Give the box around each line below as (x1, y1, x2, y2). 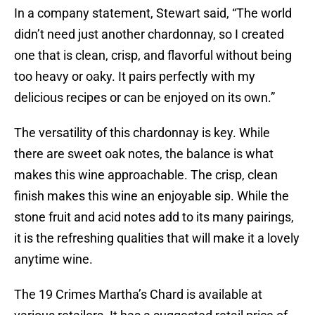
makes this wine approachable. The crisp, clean (14, 167, 278, 183)
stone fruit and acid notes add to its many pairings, (14, 210, 294, 225)
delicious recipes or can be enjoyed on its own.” (14, 90, 275, 105)
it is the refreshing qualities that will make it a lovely (14, 231, 300, 246)
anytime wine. (14, 252, 93, 267)
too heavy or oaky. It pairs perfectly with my (14, 69, 255, 84)
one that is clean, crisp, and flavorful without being (14, 48, 292, 63)
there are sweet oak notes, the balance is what (14, 146, 274, 162)
